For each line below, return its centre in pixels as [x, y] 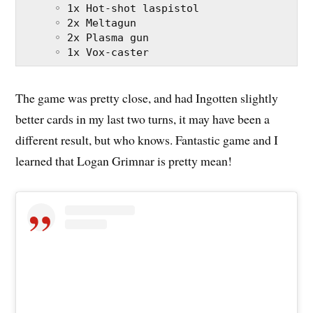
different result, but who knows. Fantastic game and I [147, 140]
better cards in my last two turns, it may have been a [143, 119]
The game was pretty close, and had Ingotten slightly [147, 98]
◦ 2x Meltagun [96, 23]
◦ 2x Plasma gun [102, 38]
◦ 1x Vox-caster [102, 53]
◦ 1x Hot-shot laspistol [127, 9]
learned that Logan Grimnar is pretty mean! [124, 161]
